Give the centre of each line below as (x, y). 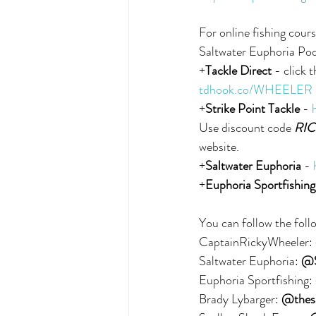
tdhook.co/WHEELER (256, 90)
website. (219, 147)
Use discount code (247, 128)
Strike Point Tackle (253, 109)
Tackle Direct (238, 71)
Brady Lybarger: (240, 299)
